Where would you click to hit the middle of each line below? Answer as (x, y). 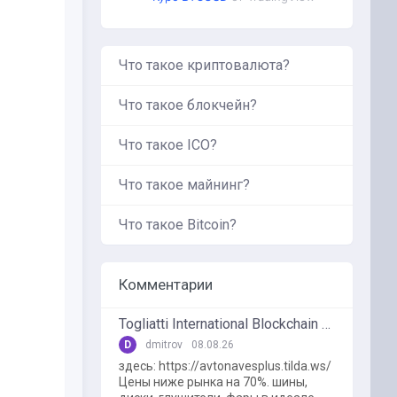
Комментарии (166, 284)
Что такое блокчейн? (188, 105)
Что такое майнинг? (184, 185)
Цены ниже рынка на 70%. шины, (213, 382)
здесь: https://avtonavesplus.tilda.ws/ (225, 366)
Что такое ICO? (168, 145)
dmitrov (164, 345)
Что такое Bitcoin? (178, 225)
